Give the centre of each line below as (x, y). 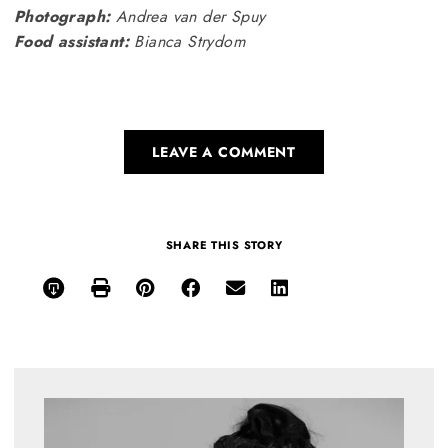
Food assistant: (71, 41)
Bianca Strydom (187, 41)
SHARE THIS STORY (224, 244)
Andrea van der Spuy (188, 16)
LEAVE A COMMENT (224, 151)
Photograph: (62, 16)
